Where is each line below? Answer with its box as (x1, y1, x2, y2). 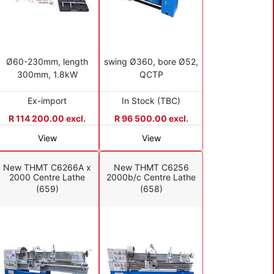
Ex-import (28, 95, 67, 106)
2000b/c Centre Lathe (106, 172, 196, 183)
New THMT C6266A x (3, 162, 91, 173)
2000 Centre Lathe (9, 172, 85, 183)
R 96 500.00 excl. (114, 113, 188, 124)
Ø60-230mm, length (6, 56, 88, 67)
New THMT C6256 (113, 162, 189, 173)
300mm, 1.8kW (17, 68, 78, 80)
